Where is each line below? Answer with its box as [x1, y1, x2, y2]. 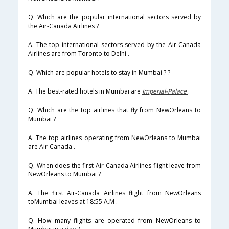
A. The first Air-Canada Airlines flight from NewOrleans [28, 189, 201, 198]
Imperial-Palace [142, 87, 188, 96]
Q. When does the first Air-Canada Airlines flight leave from [28, 161, 201, 170]
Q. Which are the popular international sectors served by [28, 13, 201, 22]
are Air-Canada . [28, 142, 75, 151]
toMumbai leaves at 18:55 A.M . [28, 197, 118, 207]
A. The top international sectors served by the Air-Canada [28, 40, 201, 50]
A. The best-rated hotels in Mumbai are [28, 87, 142, 96]
